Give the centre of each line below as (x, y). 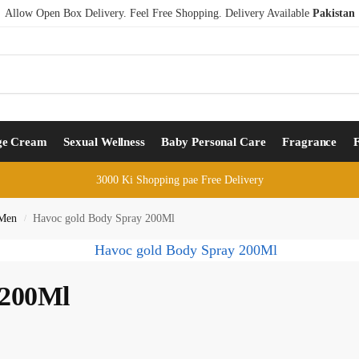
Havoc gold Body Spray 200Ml (104, 218)
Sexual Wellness (104, 142)
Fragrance (310, 142)
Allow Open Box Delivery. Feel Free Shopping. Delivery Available (158, 13)
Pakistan (333, 13)
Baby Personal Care (214, 142)
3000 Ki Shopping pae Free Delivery (179, 180)
